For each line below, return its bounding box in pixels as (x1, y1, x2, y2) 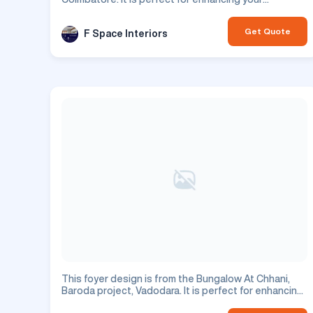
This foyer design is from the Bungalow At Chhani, (61, 273, 290, 284)
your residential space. (61, 297, 167, 307)
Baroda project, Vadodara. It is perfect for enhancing (61, 285, 303, 296)
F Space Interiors (84, 29, 168, 39)
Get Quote (245, 26, 291, 36)
